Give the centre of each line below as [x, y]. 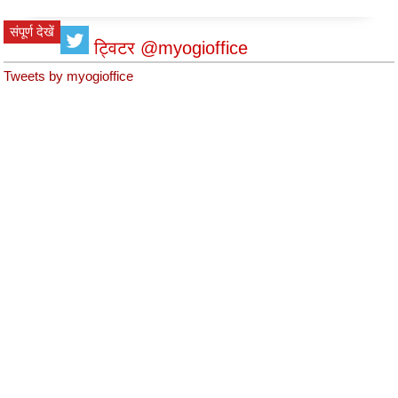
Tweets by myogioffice [69, 76]
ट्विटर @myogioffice [171, 48]
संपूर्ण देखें [32, 32]
